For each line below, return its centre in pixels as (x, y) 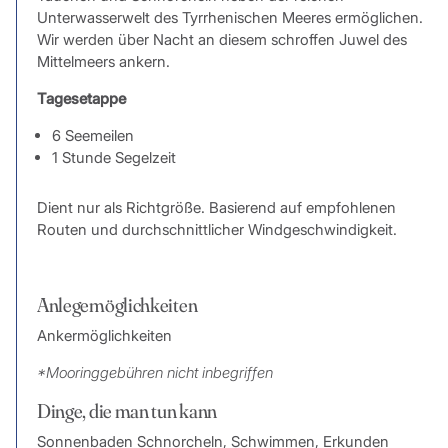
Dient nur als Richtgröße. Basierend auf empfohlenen (216, 208)
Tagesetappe (81, 99)
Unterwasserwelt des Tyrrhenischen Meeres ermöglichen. (229, 18)
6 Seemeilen (92, 136)
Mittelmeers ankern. (103, 62)
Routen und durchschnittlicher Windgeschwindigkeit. (216, 230)
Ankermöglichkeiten (104, 336)
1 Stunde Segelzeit (113, 158)
